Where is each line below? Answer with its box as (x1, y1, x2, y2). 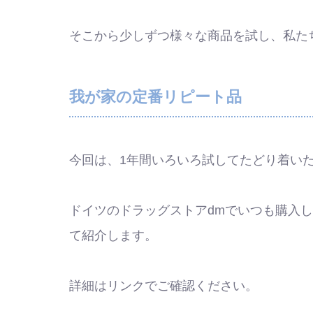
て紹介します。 (69, 228, 157, 243)
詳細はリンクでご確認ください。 (69, 279, 258, 293)
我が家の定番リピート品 (69, 88, 242, 106)
